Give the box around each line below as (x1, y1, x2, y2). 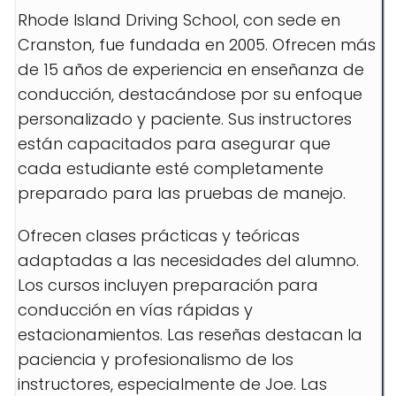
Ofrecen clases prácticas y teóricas (18, 225, 300, 247)
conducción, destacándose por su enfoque (18, 83, 362, 105)
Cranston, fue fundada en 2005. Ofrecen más (18, 34, 376, 56)
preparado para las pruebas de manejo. (18, 182, 346, 204)
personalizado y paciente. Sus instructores (18, 108, 352, 130)
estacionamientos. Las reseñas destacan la (18, 324, 362, 346)
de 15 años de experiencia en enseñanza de (18, 58, 364, 80)
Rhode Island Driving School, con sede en (18, 9, 340, 31)
